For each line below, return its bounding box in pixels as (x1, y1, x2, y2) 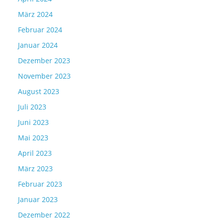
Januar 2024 (18, 40, 58, 50)
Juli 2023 (18, 102, 46, 111)
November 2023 (18, 71, 71, 81)
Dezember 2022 (18, 210, 70, 220)
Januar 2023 (18, 194, 58, 204)
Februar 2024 (18, 24, 62, 34)
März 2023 (18, 163, 53, 173)
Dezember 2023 (18, 55, 70, 65)
